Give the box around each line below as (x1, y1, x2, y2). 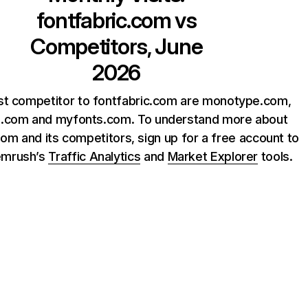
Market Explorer (167, 149, 258, 164)
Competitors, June (30, 33, 203, 60)
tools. (258, 149, 293, 164)
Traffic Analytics (48, 149, 141, 164)
